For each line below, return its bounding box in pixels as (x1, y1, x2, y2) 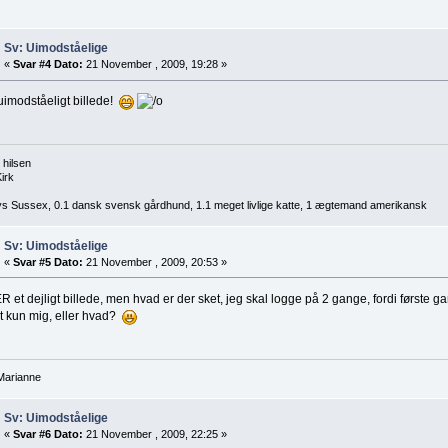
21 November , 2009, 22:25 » (82, 428, 227, 441)
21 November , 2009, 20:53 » (82, 255, 227, 268)
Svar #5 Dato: (12, 255, 83, 268)
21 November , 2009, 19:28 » (82, 58, 227, 71)
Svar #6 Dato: (12, 428, 83, 441)
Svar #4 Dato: (12, 58, 83, 71)
